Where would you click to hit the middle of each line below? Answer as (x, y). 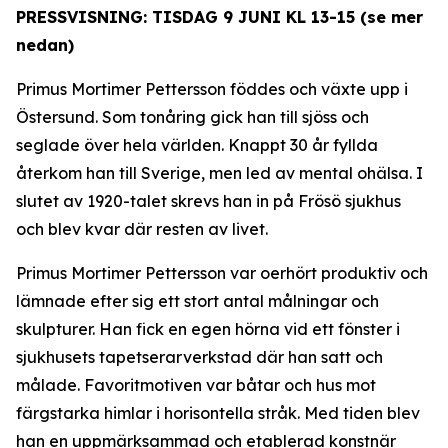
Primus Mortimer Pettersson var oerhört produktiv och (222, 273)
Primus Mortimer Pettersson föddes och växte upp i (212, 89)
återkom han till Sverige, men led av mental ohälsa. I (219, 173)
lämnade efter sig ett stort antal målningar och (197, 301)
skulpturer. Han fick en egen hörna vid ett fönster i (208, 329)
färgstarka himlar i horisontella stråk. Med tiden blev (218, 413)
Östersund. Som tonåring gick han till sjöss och (192, 117)
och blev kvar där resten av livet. (142, 229)
